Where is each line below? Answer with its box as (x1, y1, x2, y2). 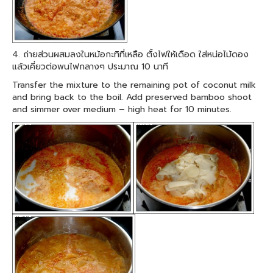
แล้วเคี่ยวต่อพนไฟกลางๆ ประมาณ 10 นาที (12, 60, 168, 73)
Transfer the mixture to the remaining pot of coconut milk (12, 78, 256, 91)
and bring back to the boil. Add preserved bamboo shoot (12, 90, 252, 104)
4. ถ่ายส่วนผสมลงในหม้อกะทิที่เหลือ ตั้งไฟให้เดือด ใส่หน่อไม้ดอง (12, 48, 249, 61)
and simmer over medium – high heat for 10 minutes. (12, 102, 232, 116)
